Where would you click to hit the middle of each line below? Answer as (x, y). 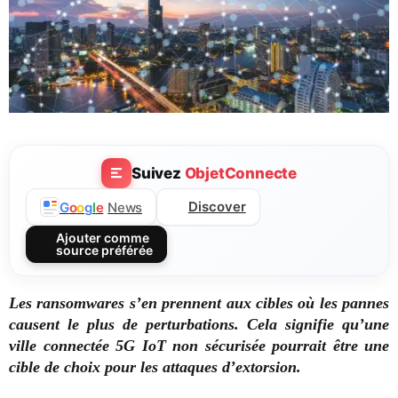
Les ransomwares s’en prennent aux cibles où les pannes (199, 303)
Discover (217, 207)
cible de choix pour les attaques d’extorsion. (155, 367)
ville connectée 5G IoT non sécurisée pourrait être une (199, 346)
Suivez (158, 173)
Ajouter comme (102, 238)
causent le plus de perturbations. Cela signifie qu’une (199, 325)
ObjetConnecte (240, 173)
